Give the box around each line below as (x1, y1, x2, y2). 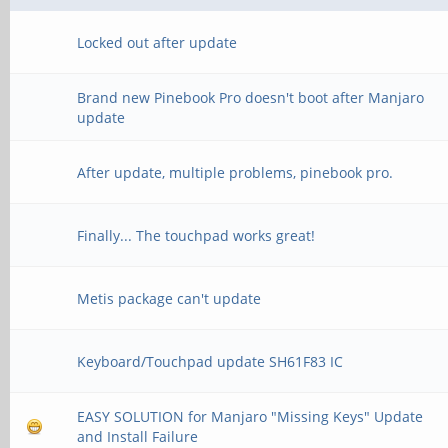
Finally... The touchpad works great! (77, 226, 316, 245)
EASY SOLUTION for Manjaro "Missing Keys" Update (77, 407, 424, 426)
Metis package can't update (77, 289, 262, 308)
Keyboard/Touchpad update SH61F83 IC (77, 352, 344, 371)
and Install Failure (77, 427, 199, 446)
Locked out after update (77, 33, 238, 52)
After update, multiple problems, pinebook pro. (77, 163, 394, 182)
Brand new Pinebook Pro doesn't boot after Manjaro (77, 88, 425, 107)
